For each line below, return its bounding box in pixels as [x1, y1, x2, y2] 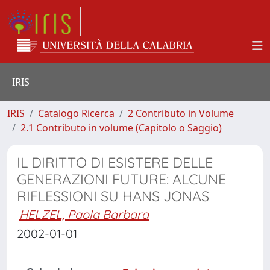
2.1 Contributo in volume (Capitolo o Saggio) [20, 121, 222, 134]
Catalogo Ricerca [38, 107, 115, 120]
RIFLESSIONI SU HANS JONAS [17, 187, 209, 205]
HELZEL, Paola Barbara [19, 207, 149, 222]
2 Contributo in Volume [128, 107, 234, 120]
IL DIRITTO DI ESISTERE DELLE [17, 154, 213, 171]
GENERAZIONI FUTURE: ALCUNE [17, 171, 226, 188]
